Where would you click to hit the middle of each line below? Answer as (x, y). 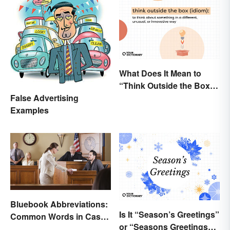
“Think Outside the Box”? (169, 86)
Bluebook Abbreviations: (59, 204)
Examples (30, 110)
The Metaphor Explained (167, 98)
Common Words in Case (58, 216)
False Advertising (44, 98)
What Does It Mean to (160, 73)
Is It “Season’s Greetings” (169, 214)
